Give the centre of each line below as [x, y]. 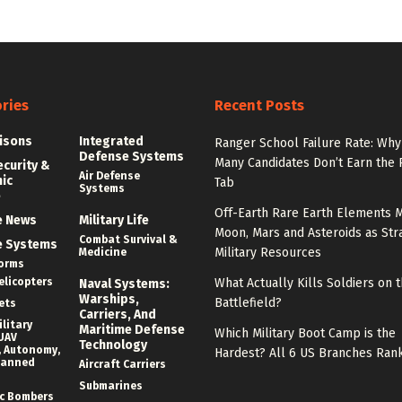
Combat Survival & [128, 240]
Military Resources [268, 253]
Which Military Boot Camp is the [305, 334]
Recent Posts [259, 106]
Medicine [102, 253]
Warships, [109, 300]
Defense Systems [131, 157]
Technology [113, 345]
